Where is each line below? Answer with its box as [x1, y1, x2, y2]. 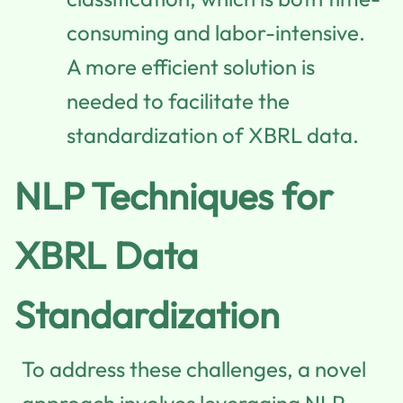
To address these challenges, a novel [22, 354, 366, 382]
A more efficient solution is [67, 52, 315, 80]
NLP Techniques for [14, 171, 333, 219]
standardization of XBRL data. [67, 121, 359, 148]
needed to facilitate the [67, 86, 290, 114]
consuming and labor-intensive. [67, 18, 365, 46]
